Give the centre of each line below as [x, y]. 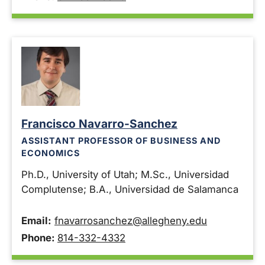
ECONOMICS [51, 153]
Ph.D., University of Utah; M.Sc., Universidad [125, 175]
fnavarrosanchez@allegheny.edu [131, 221]
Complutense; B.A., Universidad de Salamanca [130, 190]
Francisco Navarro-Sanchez [99, 124]
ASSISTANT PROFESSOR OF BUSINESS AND [121, 140]
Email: [36, 221]
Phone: [39, 238]
